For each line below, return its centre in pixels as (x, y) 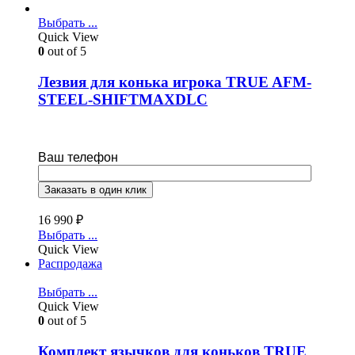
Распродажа (70, 263)
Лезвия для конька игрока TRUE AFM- (175, 82)
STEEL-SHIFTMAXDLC (123, 100)
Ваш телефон (78, 157)
